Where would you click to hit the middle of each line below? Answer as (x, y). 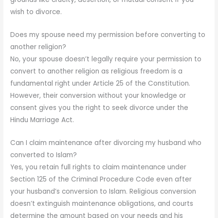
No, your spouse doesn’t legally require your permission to (106, 59)
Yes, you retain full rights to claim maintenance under (99, 167)
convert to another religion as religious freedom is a (97, 71)
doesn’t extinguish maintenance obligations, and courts (102, 203)
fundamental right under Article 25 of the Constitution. (100, 83)
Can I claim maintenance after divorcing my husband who (106, 143)
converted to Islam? (44, 155)
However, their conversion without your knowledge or (98, 95)
